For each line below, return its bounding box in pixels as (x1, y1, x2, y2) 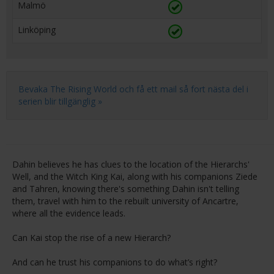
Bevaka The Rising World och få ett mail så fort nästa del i (18, 83, 248, 95)
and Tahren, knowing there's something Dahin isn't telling (12, 182, 239, 194)
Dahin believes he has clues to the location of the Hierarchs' (12, 158, 250, 170)
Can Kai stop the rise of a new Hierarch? (12, 231, 171, 243)
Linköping (18, 23, 56, 35)
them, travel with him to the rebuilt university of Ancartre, (12, 194, 239, 207)
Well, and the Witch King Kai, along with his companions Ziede (12, 170, 257, 182)
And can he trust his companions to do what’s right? (12, 256, 217, 268)
